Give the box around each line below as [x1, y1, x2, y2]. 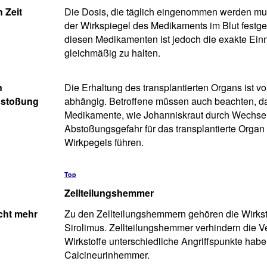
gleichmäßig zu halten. [64, 46, 160, 60]
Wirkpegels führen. [64, 135, 144, 149]
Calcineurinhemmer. [64, 248, 150, 262]
